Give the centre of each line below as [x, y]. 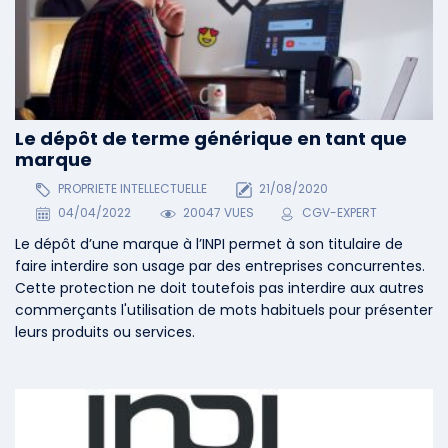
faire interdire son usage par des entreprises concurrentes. [220, 266]
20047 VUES [217, 213]
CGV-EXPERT [340, 213]
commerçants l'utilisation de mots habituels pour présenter [224, 310]
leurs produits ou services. [105, 332]
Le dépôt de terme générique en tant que [211, 138]
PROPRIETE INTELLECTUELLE [130, 189]
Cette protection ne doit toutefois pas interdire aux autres [219, 288]
